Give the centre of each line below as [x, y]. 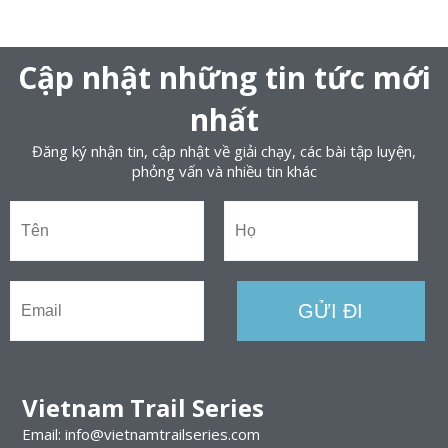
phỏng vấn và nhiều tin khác [224, 170]
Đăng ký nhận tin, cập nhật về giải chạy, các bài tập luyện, [224, 150]
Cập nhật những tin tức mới [224, 77]
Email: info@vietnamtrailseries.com [140, 433]
